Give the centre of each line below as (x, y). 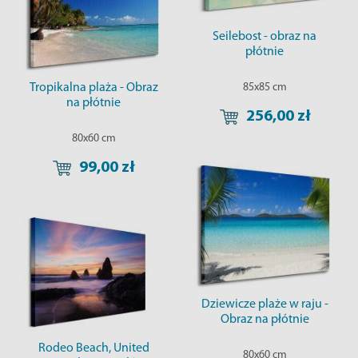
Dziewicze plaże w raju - (265, 305)
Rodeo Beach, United (93, 349)
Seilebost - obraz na (265, 37)
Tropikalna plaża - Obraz (93, 88)
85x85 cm (265, 88)
